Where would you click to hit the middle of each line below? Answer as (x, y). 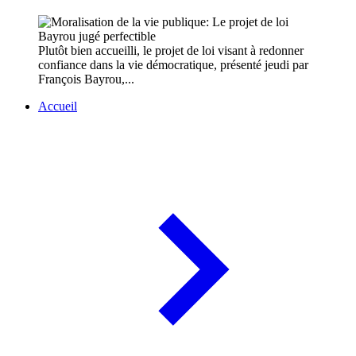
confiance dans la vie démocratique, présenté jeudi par (173, 65)
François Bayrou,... (86, 79)
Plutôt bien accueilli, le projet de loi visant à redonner (171, 51)
